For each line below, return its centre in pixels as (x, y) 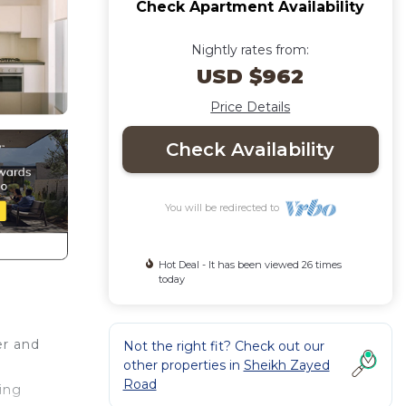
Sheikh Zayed (286, 365)
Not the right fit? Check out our (223, 346)
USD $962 (251, 77)
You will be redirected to (224, 208)
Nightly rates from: (251, 50)
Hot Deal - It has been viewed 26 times (250, 265)
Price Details (251, 107)
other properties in (183, 365)
